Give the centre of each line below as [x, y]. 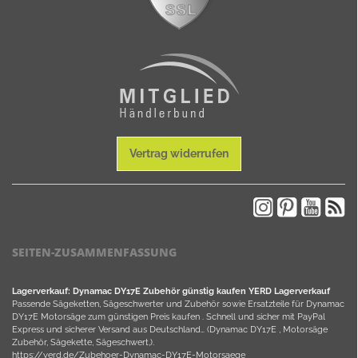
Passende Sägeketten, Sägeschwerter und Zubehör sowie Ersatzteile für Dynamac [178, 303]
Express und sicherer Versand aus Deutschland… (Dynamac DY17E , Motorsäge [170, 329]
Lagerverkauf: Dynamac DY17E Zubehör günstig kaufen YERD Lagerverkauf [171, 290]
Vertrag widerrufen [179, 153]
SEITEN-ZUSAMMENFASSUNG [94, 252]
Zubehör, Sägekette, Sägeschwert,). [83, 342]
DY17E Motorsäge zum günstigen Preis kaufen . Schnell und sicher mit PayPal [169, 316]
